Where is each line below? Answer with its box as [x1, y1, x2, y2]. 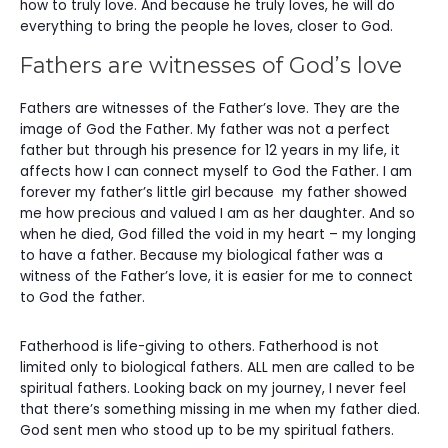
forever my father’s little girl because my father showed [20, 183, 407, 203]
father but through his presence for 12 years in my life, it [20, 141, 400, 161]
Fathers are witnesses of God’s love [20, 52, 402, 79]
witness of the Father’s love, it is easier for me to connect [20, 267, 413, 287]
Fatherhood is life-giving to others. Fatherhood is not [20, 336, 379, 356]
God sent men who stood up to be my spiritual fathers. [20, 420, 398, 440]
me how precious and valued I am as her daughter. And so [20, 204, 415, 224]
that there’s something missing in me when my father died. [20, 399, 420, 419]
